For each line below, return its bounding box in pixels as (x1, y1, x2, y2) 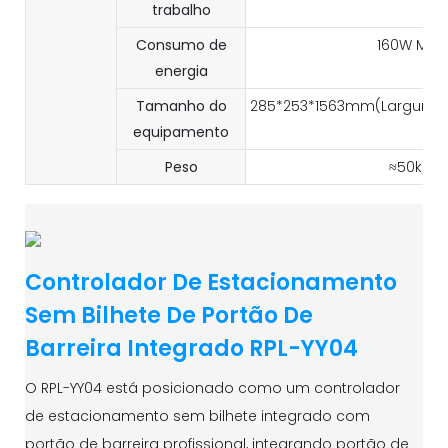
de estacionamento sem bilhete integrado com (25, 406, 370, 427)
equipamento (133, 121, 229, 142)
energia (154, 60, 208, 81)
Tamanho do (135, 95, 227, 116)
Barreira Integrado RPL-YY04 (25, 333, 358, 365)
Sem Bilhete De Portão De (25, 300, 313, 332)
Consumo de (135, 34, 227, 55)
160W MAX (376, 34, 445, 55)
